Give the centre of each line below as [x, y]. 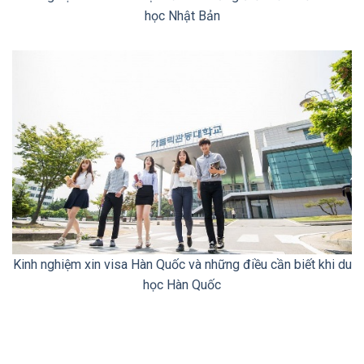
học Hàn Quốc [182, 284]
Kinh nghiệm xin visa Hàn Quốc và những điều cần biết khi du [182, 264]
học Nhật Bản [182, 16]
